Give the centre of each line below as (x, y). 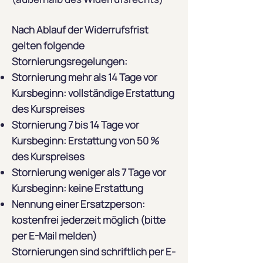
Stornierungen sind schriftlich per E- (94, 252)
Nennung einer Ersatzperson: (78, 204)
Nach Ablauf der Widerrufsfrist (80, 30)
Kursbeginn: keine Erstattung (77, 188)
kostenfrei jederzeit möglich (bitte (89, 220)
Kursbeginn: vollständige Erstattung (93, 93)
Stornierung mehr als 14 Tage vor (85, 77)
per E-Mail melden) (54, 236)
